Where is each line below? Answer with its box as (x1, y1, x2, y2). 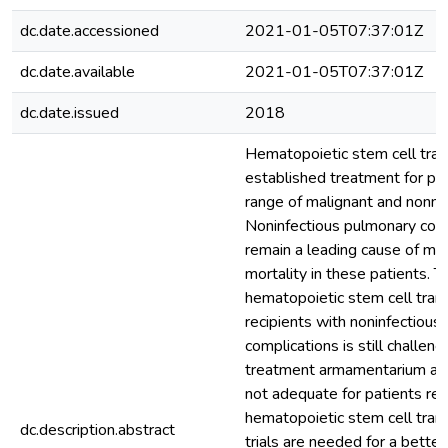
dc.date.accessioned (20, 20, 159, 42)
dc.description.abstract (20, 419, 175, 441)
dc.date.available (20, 61, 135, 83)
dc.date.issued (20, 102, 119, 124)
